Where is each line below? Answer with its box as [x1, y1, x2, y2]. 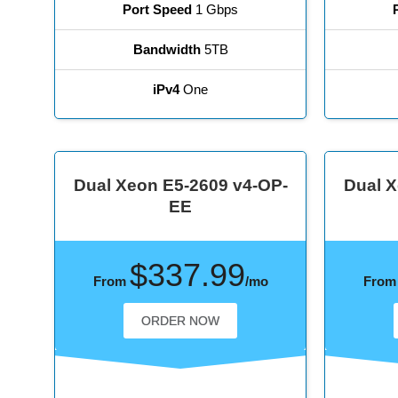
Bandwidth [132, 42, 201, 58]
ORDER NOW [141, 314, 220, 329]
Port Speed [123, 2, 193, 18]
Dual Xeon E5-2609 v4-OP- [73, 176, 288, 195]
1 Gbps [192, 2, 239, 18]
